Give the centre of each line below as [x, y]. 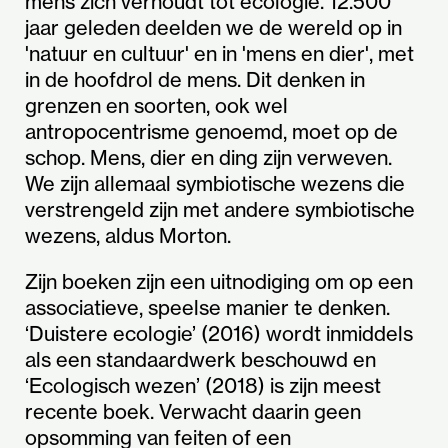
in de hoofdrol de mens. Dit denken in [195, 80]
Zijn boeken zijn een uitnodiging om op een [219, 282]
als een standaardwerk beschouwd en [200, 360]
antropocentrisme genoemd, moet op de [211, 132]
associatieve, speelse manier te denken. [207, 308]
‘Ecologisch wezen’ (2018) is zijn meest [203, 386]
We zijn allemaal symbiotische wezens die [215, 184]
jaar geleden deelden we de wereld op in [213, 28]
